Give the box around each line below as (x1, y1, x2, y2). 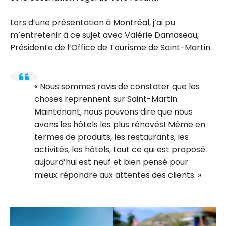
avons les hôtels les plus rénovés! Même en (34, 118, 205, 130)
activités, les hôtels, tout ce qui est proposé (34, 143, 205, 155)
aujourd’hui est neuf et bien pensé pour (34, 156, 188, 168)
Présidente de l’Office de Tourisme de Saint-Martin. (10, 42, 212, 54)
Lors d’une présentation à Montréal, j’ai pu (10, 17, 175, 29)
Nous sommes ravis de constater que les (40, 80, 200, 92)
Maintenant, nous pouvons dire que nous (34, 105, 193, 118)
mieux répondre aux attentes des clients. (34, 168, 196, 181)
